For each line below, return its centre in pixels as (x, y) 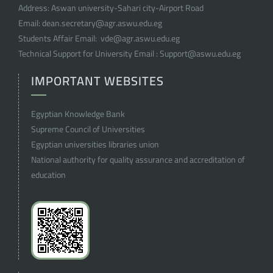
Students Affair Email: (58, 38)
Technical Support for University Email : (89, 54)
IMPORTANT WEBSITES (97, 81)
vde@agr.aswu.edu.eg (139, 38)
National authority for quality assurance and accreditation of (138, 160)
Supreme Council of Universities (88, 129)
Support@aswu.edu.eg (200, 54)
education (48, 175)
